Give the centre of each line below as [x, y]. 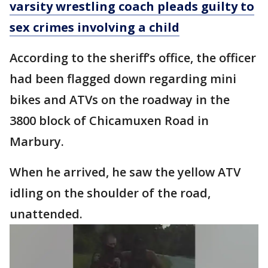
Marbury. [37, 142]
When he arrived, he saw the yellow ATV [125, 172]
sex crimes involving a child [95, 28]
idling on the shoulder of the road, [110, 193]
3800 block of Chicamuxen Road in [109, 121]
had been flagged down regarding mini [123, 79]
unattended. [46, 214]
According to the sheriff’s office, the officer [133, 58]
